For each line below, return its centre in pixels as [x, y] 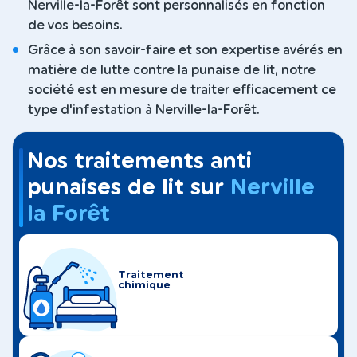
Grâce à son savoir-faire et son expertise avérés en [185, 51]
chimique [144, 285]
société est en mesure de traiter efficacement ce [182, 90]
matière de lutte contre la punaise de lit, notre [172, 71]
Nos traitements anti [140, 162]
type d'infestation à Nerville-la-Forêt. [144, 110]
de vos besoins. [75, 26]
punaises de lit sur [129, 188]
